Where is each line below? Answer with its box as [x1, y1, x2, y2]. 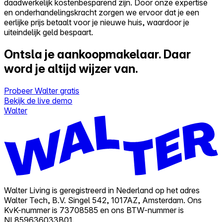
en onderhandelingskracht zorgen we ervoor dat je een [4, 7, 199, 17]
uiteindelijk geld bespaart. [4, 27, 93, 37]
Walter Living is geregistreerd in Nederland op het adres [4, 185, 200, 195]
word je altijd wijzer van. [4, 61, 138, 76]
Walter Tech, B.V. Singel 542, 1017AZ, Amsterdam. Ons [4, 195, 202, 205]
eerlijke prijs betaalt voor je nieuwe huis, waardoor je [4, 17, 189, 27]
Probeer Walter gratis [4, 85, 79, 96]
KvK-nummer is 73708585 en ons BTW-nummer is [4, 205, 184, 215]
